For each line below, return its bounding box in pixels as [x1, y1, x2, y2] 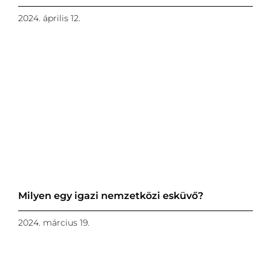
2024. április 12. [18, 13, 80, 24]
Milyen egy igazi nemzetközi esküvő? [18, 189, 203, 201]
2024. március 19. [18, 217, 90, 228]
